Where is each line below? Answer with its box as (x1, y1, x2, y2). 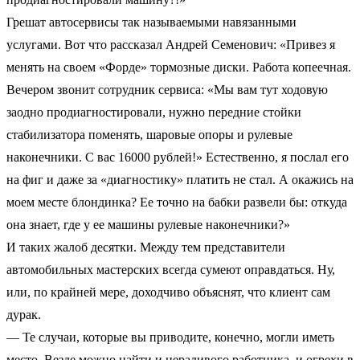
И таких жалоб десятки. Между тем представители (6, 239, 285, 254)
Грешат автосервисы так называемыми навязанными (6, 14, 297, 29)
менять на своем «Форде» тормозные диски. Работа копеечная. (6, 59, 351, 74)
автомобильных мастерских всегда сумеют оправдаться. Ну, (6, 262, 335, 276)
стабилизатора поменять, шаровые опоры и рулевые (6, 127, 292, 141)
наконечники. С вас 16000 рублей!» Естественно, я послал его (6, 149, 349, 164)
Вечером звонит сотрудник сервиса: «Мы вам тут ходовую (6, 82, 328, 96)
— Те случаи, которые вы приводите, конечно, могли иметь (6, 329, 334, 344)
